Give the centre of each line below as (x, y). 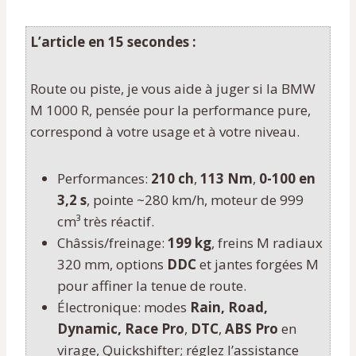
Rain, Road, (229, 307)
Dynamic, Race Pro (121, 328)
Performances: (104, 178)
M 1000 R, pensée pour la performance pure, (170, 110)
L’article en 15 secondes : (113, 41)
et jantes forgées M (257, 264)
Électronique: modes (124, 307)
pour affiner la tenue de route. (152, 285)
